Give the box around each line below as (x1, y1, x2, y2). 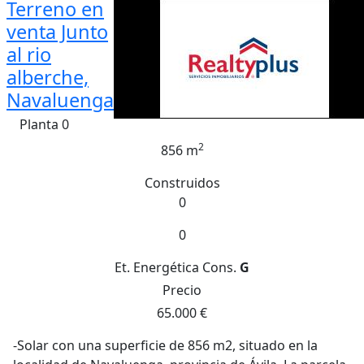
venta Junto (6, 19, 108, 45)
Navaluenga (6, 87, 114, 113)
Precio (162, 281, 201, 299)
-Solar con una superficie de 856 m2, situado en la (13, 336, 318, 354)
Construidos (144, 174, 220, 192)
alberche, (6, 64, 89, 90)
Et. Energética (115, 258, 199, 276)
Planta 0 (19, 115, 69, 133)
